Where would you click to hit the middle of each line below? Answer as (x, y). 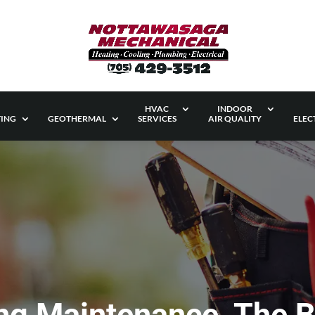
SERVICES (157, 118)
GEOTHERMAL (77, 118)
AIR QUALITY (234, 118)
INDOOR (234, 109)
